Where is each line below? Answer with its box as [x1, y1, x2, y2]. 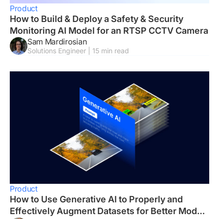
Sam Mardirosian [27, 37, 87, 47]
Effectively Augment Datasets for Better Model [10, 205, 205, 216]
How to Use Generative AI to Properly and [10, 194, 183, 204]
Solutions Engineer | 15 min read [27, 46, 129, 55]
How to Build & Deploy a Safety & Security [10, 14, 183, 24]
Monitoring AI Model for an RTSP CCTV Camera [10, 25, 208, 36]
